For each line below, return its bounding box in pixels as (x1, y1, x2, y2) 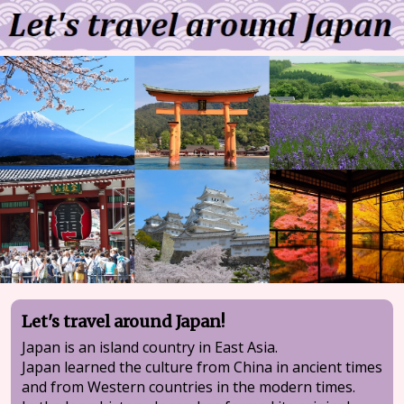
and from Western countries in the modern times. (21, 376, 356, 398)
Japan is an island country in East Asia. (22, 336, 279, 358)
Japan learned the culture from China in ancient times (22, 356, 383, 378)
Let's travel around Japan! (21, 310, 225, 333)
